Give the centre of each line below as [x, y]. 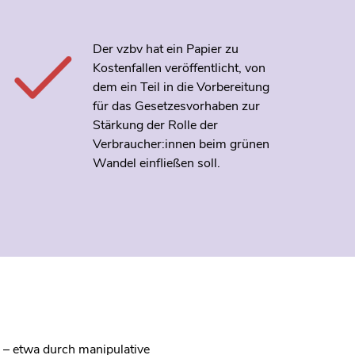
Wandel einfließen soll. [156, 163]
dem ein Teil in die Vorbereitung [181, 87]
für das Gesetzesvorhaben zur [176, 106]
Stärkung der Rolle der [155, 125]
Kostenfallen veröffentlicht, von [179, 68]
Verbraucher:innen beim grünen [181, 144]
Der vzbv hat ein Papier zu [165, 49]
